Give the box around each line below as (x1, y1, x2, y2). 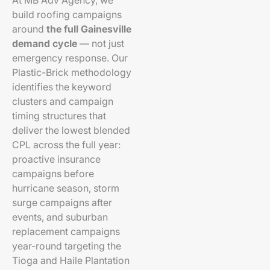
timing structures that (12, 110, 106, 122)
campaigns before (12, 168, 94, 180)
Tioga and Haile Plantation (12, 254, 130, 266)
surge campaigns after (12, 196, 112, 209)
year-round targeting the (12, 240, 121, 252)
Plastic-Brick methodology (12, 66, 131, 78)
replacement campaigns (12, 225, 120, 237)
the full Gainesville (46, 23, 131, 35)
